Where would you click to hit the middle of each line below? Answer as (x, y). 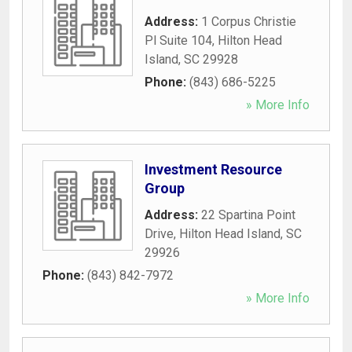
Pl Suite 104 (178, 40)
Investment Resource (213, 169)
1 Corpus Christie (249, 21)
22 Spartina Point (248, 214)
